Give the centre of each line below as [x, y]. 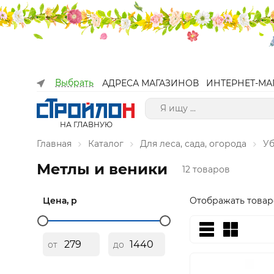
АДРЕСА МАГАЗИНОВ [150, 83]
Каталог [106, 144]
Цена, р [60, 201]
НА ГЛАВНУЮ [86, 124]
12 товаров [206, 169]
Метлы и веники [102, 169]
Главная [54, 144]
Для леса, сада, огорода [193, 144]
